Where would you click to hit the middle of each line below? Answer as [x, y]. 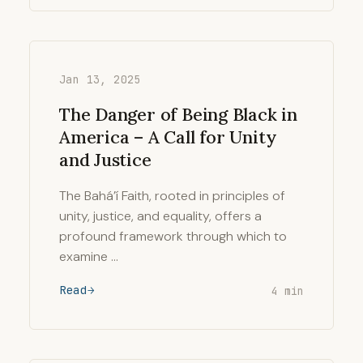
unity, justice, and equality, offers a [160, 216]
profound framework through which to [173, 236]
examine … [89, 256]
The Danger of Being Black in [178, 114]
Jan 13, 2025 [100, 79]
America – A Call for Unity [168, 137]
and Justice [105, 160]
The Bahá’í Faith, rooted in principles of [172, 196]
